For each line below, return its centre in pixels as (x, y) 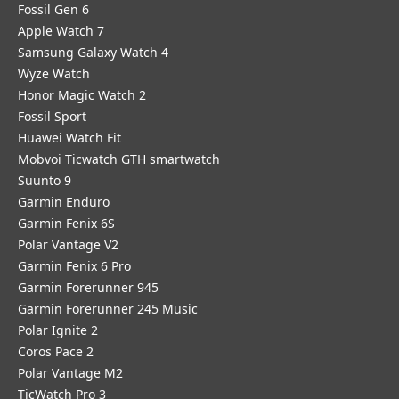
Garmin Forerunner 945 (88, 287)
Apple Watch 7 (61, 31)
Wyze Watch (54, 73)
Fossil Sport (52, 116)
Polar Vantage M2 (70, 373)
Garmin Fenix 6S (66, 223)
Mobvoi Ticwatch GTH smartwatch (119, 159)
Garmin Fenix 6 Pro (74, 266)
